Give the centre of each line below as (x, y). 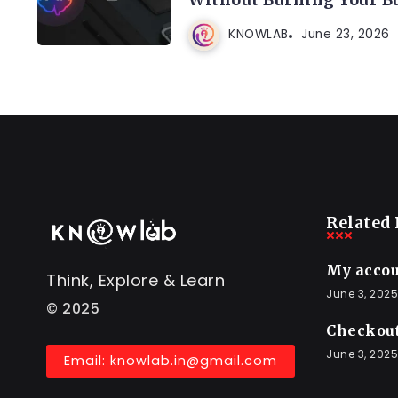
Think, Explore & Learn (135, 281)
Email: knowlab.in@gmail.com (171, 361)
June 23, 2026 (346, 35)
